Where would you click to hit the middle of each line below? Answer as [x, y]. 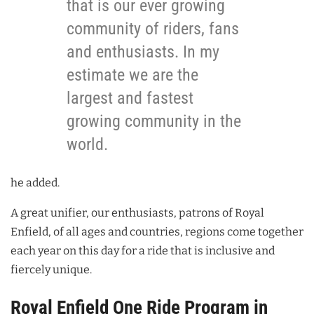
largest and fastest [130, 98]
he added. [35, 183]
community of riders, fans [153, 29]
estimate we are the [132, 75]
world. [87, 145]
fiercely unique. [51, 270]
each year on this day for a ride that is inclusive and [143, 251]
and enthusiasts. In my [143, 52]
